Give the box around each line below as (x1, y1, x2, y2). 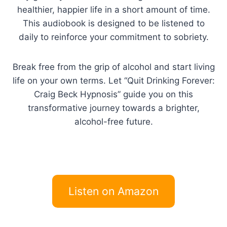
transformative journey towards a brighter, (27, 102, 200, 113)
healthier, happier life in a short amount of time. (17, 4, 210, 15)
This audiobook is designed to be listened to (22, 18, 205, 28)
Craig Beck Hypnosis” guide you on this (34, 89, 193, 99)
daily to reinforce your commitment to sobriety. (18, 31, 209, 42)
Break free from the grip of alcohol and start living (12, 61, 215, 72)
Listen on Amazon (68, 184, 159, 198)
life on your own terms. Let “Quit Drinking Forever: (12, 75, 215, 86)
